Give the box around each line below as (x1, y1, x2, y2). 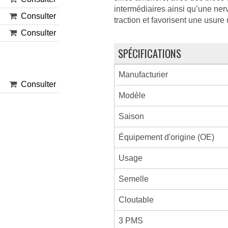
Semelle (118, 175, 149, 183)
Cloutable (118, 195, 154, 204)
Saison (118, 112, 144, 121)
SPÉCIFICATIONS (118, 45, 181, 61)
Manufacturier (118, 70, 168, 79)
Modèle (118, 91, 146, 100)
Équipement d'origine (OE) (118, 133, 214, 141)
